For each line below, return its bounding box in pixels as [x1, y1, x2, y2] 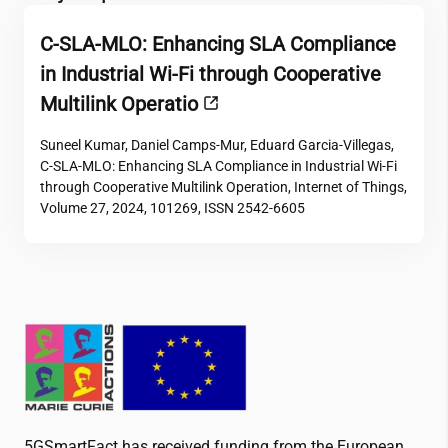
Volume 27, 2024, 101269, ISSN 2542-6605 [40, 200, 305, 217]
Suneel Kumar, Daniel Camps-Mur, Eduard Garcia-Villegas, [40, 137, 394, 154]
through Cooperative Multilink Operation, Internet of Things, [40, 179, 407, 196]
